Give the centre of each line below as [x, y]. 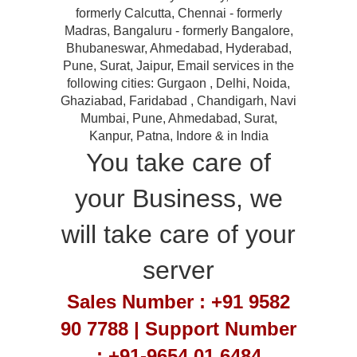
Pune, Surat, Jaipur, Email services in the [178, 66]
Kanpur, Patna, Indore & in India [178, 136]
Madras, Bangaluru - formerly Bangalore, [178, 31]
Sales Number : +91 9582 [178, 302]
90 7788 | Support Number [178, 329]
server [178, 270]
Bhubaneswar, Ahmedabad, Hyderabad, [178, 48]
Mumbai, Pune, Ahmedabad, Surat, [178, 118]
